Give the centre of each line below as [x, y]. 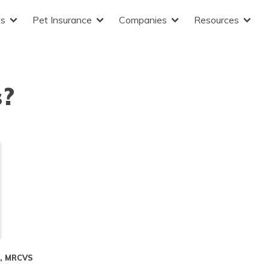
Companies [143, 20]
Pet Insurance [62, 20]
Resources [216, 20]
